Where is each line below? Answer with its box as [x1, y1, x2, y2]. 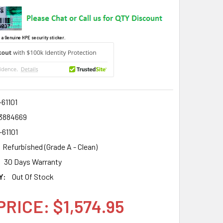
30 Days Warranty [3, 157, 62, 166]
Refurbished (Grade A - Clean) [2, 142, 98, 151]
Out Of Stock [11, 172, 54, 181]
